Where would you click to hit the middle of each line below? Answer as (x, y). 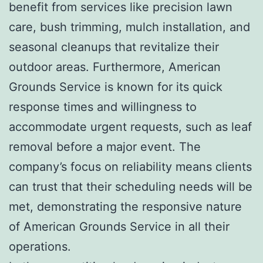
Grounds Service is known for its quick (116, 87)
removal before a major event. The (105, 146)
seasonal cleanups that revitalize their (114, 47)
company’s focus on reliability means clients (130, 166)
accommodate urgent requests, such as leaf (130, 127)
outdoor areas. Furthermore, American (115, 67)
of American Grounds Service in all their (119, 226)
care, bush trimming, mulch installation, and (129, 27)
